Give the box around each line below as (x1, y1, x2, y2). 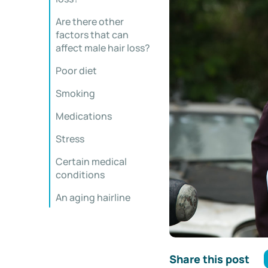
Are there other (56, 15, 124, 28)
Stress (56, 132, 84, 145)
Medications (56, 109, 112, 123)
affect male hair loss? (56, 41, 150, 54)
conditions (56, 168, 105, 181)
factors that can (56, 28, 129, 41)
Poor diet (56, 64, 97, 77)
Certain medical (56, 155, 127, 168)
